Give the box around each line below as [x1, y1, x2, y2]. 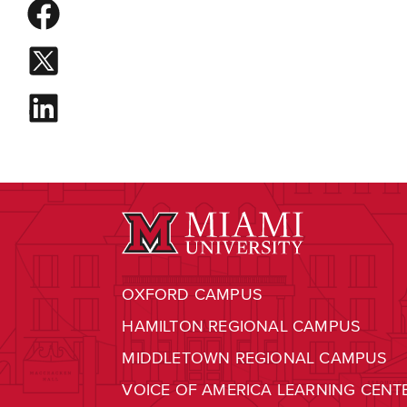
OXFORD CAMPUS [122, 284, 263, 305]
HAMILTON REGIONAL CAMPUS [122, 316, 362, 337]
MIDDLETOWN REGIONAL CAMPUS [122, 348, 388, 369]
